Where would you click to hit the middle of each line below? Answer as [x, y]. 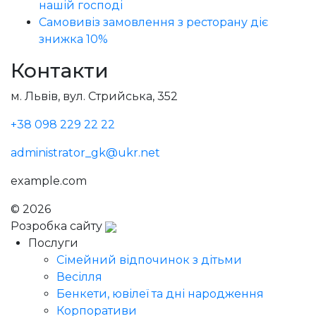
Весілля [79, 277]
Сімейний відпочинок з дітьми [149, 260]
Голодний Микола [108, 209]
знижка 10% [73, 39]
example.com [49, 181]
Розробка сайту [58, 226]
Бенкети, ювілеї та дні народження [160, 294]
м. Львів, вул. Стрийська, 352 [94, 97]
